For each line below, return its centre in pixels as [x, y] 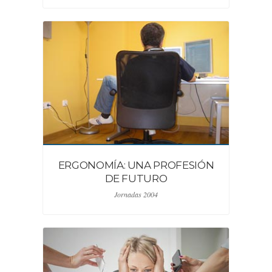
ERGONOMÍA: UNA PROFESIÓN [136, 165]
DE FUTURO [136, 178]
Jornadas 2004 [136, 194]
